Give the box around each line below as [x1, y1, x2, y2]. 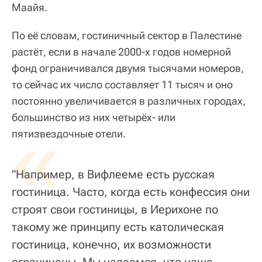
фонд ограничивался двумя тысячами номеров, [12, 62, 244, 75]
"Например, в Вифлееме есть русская [12, 167, 215, 182]
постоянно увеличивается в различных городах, [12, 95, 246, 108]
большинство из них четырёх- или [12, 111, 175, 124]
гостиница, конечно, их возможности [12, 237, 211, 252]
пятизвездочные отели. [12, 127, 126, 140]
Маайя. [12, 1, 47, 14]
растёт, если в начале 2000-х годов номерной [12, 46, 231, 58]
